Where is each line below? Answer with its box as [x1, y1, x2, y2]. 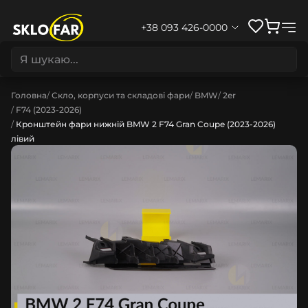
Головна [11, 90, 47, 100]
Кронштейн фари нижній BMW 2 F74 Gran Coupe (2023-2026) [16, 119, 276, 129]
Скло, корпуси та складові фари [52, 90, 190, 100]
